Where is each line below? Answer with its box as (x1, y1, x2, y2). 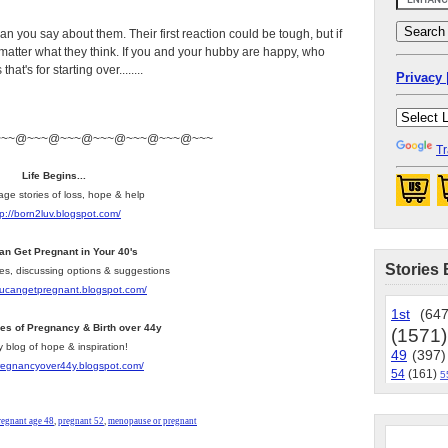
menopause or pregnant (108, 416, 197, 426)
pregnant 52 (58, 416, 104, 426)
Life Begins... (22, 170, 86, 181)
